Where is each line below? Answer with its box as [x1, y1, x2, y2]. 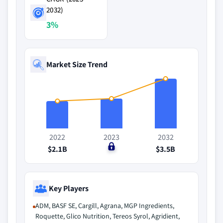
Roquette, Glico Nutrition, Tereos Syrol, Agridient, [35, 212, 180, 221]
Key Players [49, 183, 89, 194]
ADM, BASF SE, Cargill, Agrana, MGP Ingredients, [35, 201, 174, 210]
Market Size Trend [46, 59, 108, 70]
